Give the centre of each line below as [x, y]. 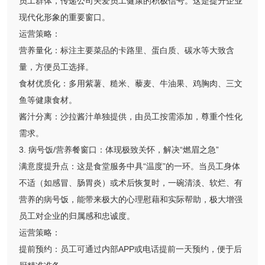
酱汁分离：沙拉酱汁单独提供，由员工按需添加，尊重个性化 [131, 117]
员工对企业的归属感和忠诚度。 [77, 216]
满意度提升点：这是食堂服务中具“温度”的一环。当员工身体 [130, 167]
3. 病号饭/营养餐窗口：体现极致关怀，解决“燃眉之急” [119, 150]
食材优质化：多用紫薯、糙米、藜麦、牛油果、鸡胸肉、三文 [131, 84]
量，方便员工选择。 [56, 67]
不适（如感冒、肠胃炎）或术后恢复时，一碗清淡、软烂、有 [131, 183]
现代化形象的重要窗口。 [64, 17]
